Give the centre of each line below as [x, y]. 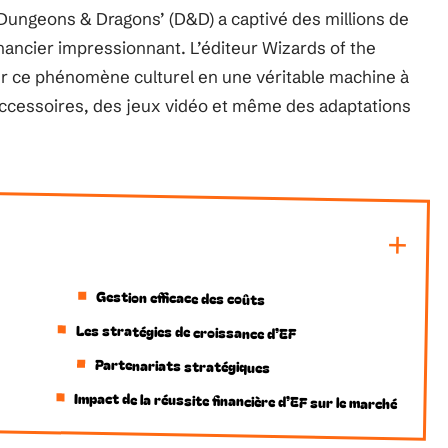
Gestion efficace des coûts [181, 297]
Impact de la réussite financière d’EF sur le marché [236, 400]
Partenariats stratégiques [182, 365]
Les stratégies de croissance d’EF [185, 331]
